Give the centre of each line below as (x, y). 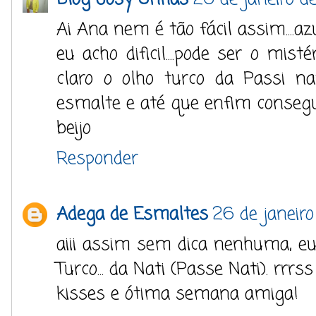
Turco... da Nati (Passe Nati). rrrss (185, 269)
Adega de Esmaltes (132, 214)
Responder (97, 159)
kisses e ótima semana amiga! (177, 294)
